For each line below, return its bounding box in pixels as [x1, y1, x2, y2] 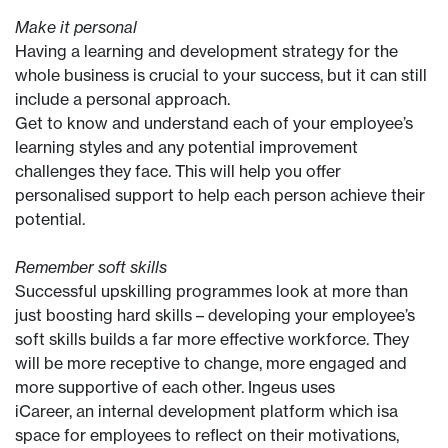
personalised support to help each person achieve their [15, 185, 425, 205]
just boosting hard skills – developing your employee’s [15, 305, 415, 325]
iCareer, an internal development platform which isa [15, 401, 398, 421]
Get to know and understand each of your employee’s [15, 113, 413, 133]
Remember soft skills [15, 257, 167, 277]
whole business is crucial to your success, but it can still [15, 65, 427, 85]
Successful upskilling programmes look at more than [15, 281, 408, 301]
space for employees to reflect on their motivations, [15, 425, 399, 445]
